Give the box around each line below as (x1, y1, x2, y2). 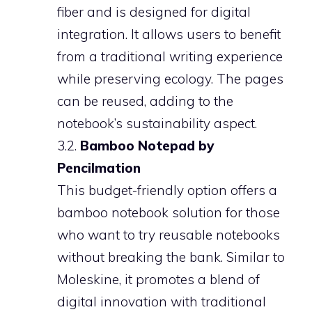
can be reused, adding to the (57, 93, 233, 109)
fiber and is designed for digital (57, 3, 251, 20)
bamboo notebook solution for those (57, 204, 280, 221)
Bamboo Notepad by (80, 137, 214, 154)
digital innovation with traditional (57, 293, 266, 310)
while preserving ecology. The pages (57, 70, 283, 87)
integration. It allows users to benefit (57, 26, 281, 42)
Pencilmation (57, 159, 141, 176)
